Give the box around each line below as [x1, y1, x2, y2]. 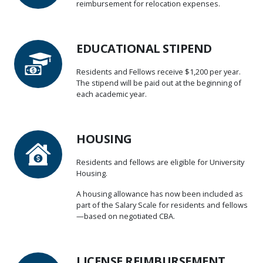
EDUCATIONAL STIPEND [76, 41, 212, 56]
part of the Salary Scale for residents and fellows [76, 200, 248, 210]
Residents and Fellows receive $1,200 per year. [76, 66, 241, 77]
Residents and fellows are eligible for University [76, 157, 244, 167]
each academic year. [76, 89, 147, 99]
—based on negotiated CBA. [76, 211, 175, 221]
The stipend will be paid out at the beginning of [76, 77, 241, 88]
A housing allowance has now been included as [76, 188, 243, 199]
